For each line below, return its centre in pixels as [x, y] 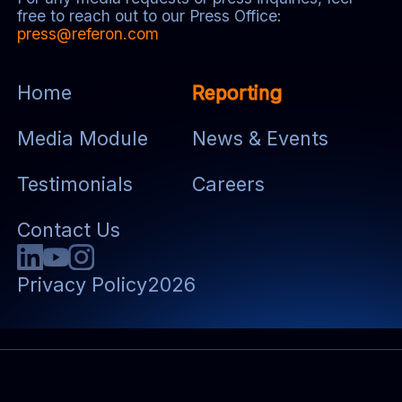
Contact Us [69, 229]
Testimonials [75, 184]
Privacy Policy [83, 284]
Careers [229, 184]
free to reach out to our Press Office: [150, 16]
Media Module [83, 138]
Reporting [238, 92]
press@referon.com [88, 34]
